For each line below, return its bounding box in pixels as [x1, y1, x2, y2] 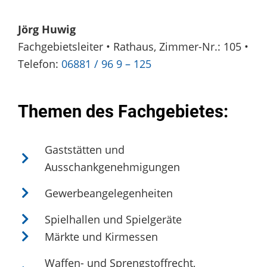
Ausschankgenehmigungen [45, 159, 180, 174]
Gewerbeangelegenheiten [45, 185, 173, 200]
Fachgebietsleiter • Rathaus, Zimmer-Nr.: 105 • [18, 39, 249, 54]
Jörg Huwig [18, 22, 76, 37]
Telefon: [18, 57, 61, 72]
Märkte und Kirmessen [45, 229, 158, 244]
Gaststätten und [45, 142, 125, 157]
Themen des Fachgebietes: [18, 101, 228, 122]
